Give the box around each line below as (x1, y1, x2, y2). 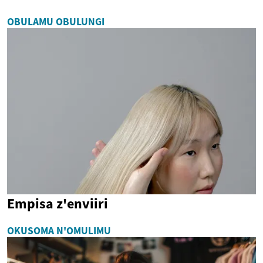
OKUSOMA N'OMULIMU (7, 224, 111, 237)
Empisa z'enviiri (7, 194, 108, 213)
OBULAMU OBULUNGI (7, 15, 104, 29)
